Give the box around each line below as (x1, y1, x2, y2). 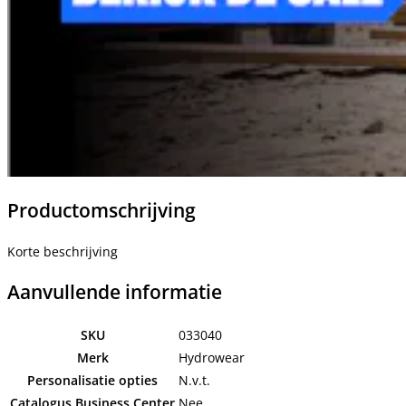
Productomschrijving (7, 198, 196, 224)
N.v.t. (179, 371, 210, 389)
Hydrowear (179, 348, 245, 366)
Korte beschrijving (7, 242, 118, 260)
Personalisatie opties (27, 371, 158, 389)
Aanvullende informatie (7, 279, 222, 305)
